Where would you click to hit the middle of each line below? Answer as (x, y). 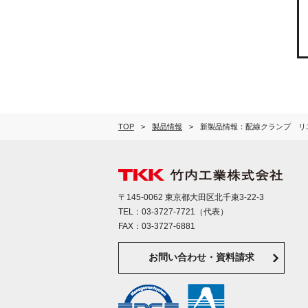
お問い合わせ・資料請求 (201, 257)
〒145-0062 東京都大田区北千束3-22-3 (191, 197)
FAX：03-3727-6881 (157, 226)
